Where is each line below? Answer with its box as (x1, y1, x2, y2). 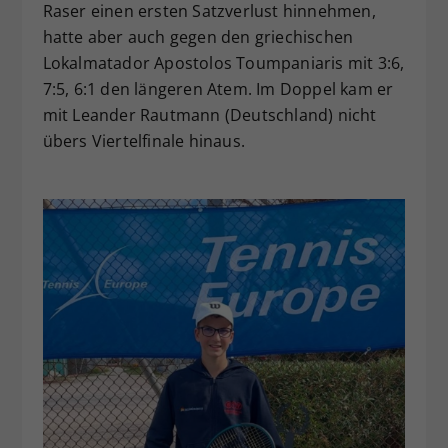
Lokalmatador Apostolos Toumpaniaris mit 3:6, (42, 52, 405, 75)
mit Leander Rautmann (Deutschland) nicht (42, 104, 377, 127)
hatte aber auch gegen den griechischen (42, 26, 354, 49)
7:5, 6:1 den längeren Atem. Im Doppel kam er (42, 78, 394, 101)
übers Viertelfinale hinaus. (42, 130, 245, 153)
